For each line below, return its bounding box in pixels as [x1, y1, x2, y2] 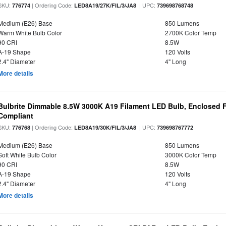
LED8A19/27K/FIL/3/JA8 [74, 2, 137, 9]
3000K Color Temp [164, 150, 216, 159]
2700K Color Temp [164, 28, 216, 37]
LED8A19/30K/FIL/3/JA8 [74, 124, 137, 131]
